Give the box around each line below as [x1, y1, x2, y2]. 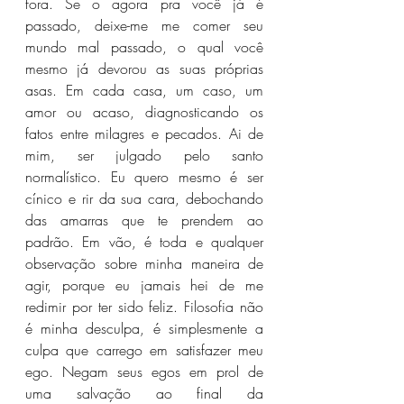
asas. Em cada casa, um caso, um [25, 80, 263, 100]
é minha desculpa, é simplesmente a [25, 318, 263, 338]
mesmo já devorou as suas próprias [25, 59, 263, 78]
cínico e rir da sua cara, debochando [25, 188, 263, 208]
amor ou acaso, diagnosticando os [25, 102, 263, 122]
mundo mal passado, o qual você [25, 37, 263, 57]
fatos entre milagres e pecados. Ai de [25, 124, 263, 143]
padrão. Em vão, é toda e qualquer [25, 232, 263, 252]
